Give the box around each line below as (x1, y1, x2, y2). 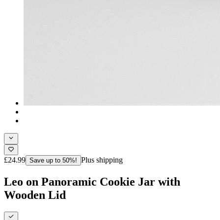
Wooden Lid (4, 188, 66, 201)
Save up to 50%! (29, 156, 77, 164)
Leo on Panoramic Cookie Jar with (4, 175, 180, 188)
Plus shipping (81, 155, 123, 164)
